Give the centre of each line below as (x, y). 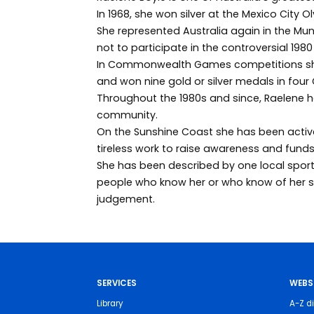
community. (127, 115)
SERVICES (116, 284)
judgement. (125, 199)
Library (110, 303)
